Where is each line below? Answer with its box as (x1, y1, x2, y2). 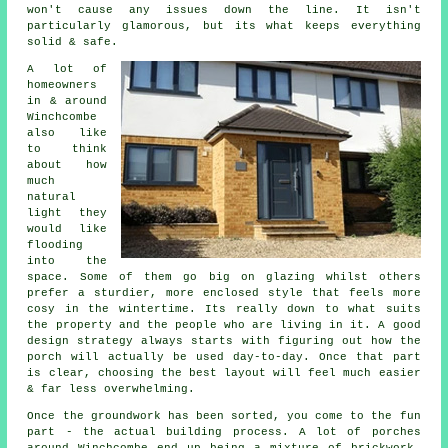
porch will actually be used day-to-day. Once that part (27, 350, 421, 363)
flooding (27, 238, 84, 251)
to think (27, 142, 107, 155)
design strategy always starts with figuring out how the (27, 334, 421, 347)
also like (27, 126, 107, 139)
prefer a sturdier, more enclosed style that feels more (27, 286, 421, 299)
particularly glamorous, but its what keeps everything (27, 19, 421, 32)
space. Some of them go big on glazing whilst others (27, 270, 421, 283)
